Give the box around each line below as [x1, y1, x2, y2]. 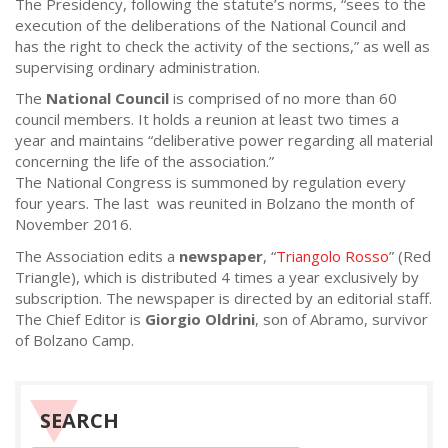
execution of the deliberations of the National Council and [15, 14, 406, 35]
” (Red [389, 245, 431, 266]
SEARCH [40, 406, 119, 434]
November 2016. [15, 214, 132, 234]
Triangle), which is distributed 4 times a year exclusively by [15, 266, 419, 287]
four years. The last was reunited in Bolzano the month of [15, 193, 414, 213]
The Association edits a [15, 245, 179, 266]
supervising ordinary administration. [15, 56, 260, 77]
